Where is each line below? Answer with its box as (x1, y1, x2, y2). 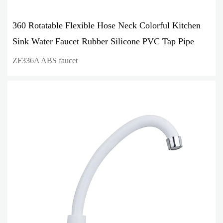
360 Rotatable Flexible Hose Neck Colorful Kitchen (12, 20, 201, 30)
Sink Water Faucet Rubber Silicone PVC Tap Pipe (12, 36, 194, 46)
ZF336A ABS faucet (12, 56, 78, 65)
